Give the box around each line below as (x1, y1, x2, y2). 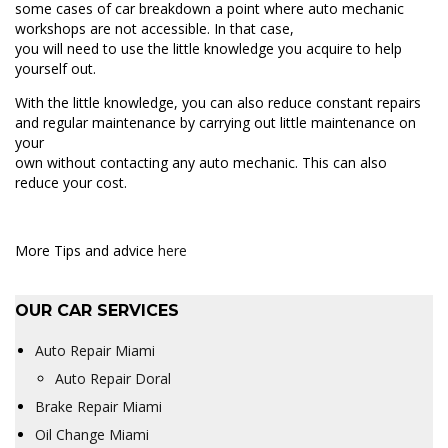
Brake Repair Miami (35, 397, 162, 416)
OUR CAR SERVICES (15, 301, 179, 320)
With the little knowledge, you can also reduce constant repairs (15, 93, 421, 112)
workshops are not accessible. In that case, (15, 19, 294, 38)
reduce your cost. (15, 173, 127, 192)
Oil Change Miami (35, 425, 149, 444)
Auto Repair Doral (55, 369, 171, 388)
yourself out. (15, 59, 96, 78)
